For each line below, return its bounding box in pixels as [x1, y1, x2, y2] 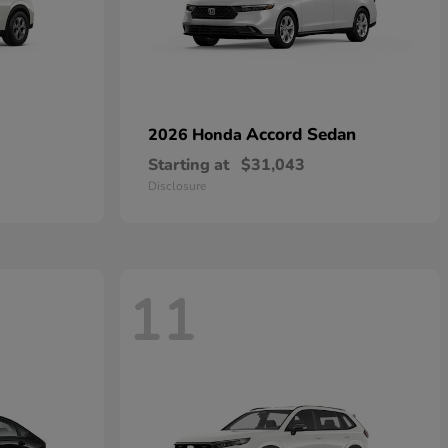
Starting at [148, 154, 229, 176]
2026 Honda [148, 124, 246, 146]
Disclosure [148, 178, 206, 194]
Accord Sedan [246, 123, 356, 146]
